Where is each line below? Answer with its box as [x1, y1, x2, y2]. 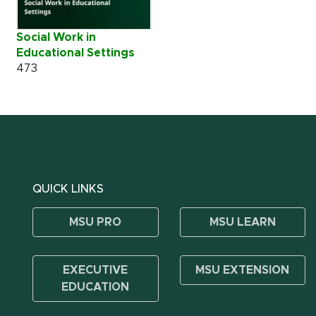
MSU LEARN [209, 217, 276, 228]
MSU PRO [69, 217, 122, 228]
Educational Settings [16, 47, 135, 59]
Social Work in [16, 32, 96, 43]
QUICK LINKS [32, 183, 104, 195]
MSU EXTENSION [195, 265, 290, 276]
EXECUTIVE [63, 265, 128, 276]
